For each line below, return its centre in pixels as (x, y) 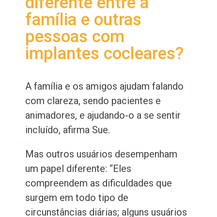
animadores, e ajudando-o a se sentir (103, 116)
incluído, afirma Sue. (68, 130)
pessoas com (75, 37)
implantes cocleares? (105, 54)
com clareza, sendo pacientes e (93, 101)
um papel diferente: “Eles (78, 169)
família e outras (84, 20)
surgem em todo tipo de (77, 198)
